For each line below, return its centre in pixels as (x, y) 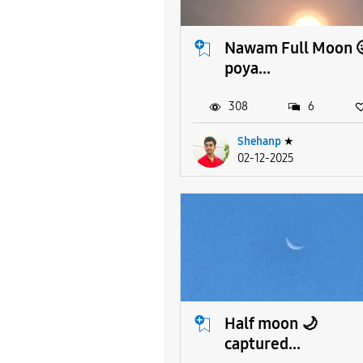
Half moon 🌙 (271, 323)
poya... (248, 68)
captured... (263, 343)
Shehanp (259, 141)
